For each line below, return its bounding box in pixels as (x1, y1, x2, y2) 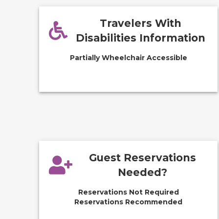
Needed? (118, 166, 168, 178)
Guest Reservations (89, 152, 197, 164)
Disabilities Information (75, 32, 205, 44)
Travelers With (99, 17, 181, 29)
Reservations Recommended (74, 197, 183, 206)
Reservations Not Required (78, 188, 179, 197)
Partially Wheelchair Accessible (69, 53, 187, 62)
